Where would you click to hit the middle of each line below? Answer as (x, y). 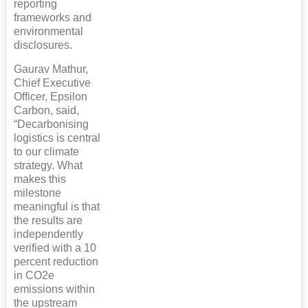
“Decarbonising (51, 124)
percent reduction (56, 261)
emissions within (54, 289)
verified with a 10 (55, 247)
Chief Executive (52, 82)
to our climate (46, 151)
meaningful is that (57, 206)
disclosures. (43, 45)
